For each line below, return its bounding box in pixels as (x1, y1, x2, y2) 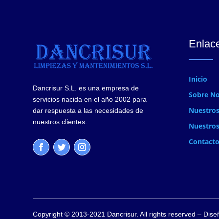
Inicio (189, 74, 208, 84)
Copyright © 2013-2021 (33, 210, 108, 218)
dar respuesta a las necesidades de (33, 106, 144, 114)
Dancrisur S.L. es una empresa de (33, 84, 139, 92)
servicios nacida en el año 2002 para (33, 95, 147, 103)
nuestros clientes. (33, 117, 88, 126)
